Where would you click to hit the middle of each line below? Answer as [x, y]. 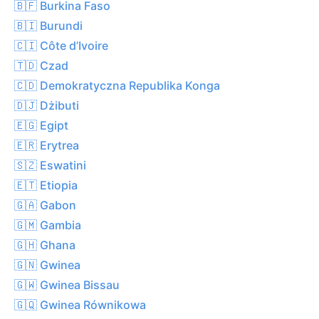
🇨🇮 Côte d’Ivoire [61, 45]
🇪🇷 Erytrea [47, 145]
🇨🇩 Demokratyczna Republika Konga [117, 85]
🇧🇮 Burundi [48, 25]
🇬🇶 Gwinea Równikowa [80, 304]
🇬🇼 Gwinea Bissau [67, 284]
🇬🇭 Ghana [45, 245]
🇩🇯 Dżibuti [47, 105]
